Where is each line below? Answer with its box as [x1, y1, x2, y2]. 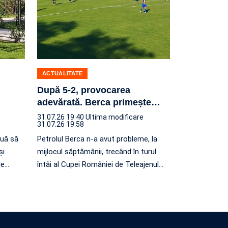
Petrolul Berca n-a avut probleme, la [37, 134, 157, 144]
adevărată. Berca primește [37, 97, 151, 107]
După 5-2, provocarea [37, 84, 130, 95]
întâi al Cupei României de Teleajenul [37, 159, 159, 169]
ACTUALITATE [42, 70, 83, 76]
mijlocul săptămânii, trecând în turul [37, 147, 156, 156]
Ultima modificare [85, 112, 144, 121]
